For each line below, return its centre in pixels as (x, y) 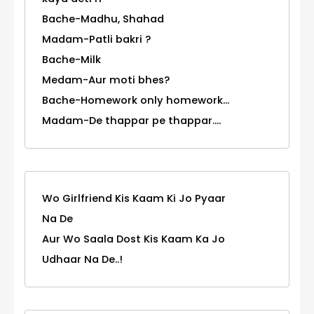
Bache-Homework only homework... (136, 101)
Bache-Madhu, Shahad (103, 19)
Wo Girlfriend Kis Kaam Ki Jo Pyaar (134, 199)
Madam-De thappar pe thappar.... (131, 121)
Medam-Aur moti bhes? (106, 80)
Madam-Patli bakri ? (96, 40)
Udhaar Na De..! (82, 260)
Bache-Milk (71, 60)
